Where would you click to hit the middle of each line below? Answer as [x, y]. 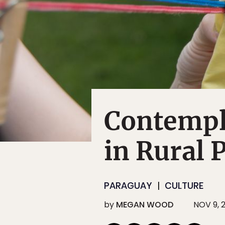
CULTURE [184, 186]
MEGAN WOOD [145, 205]
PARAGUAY [128, 186]
